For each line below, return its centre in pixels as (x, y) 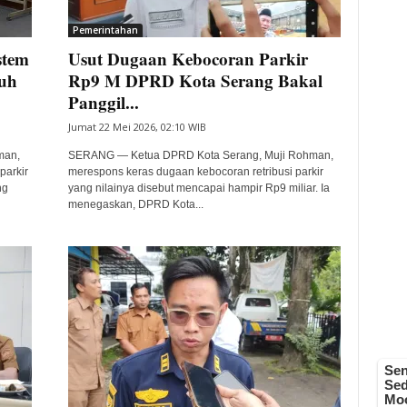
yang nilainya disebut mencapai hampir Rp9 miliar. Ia (199, 188)
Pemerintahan (105, 30)
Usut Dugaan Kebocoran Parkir (188, 59)
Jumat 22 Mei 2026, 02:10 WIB (137, 127)
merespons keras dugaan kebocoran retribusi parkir (195, 172)
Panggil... (103, 102)
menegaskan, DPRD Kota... (135, 204)
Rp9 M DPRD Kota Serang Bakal (195, 80)
